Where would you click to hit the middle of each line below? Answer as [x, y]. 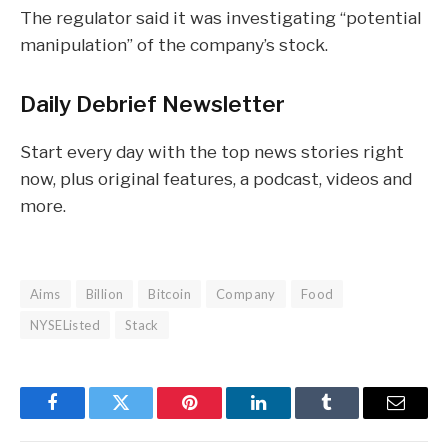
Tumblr [352, 417]
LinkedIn [289, 417]
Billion [104, 294]
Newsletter [221, 104]
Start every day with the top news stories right [212, 151]
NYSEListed [65, 325]
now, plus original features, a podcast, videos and [216, 178]
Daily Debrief [88, 104]
